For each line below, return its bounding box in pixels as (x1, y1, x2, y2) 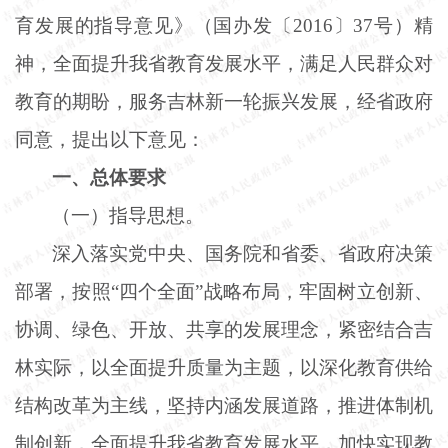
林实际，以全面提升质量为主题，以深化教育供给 (15, 356, 433, 378)
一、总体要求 (52, 166, 167, 188)
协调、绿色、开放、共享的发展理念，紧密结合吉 (15, 318, 433, 340)
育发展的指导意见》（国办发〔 (15, 14, 293, 36)
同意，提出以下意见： (15, 128, 205, 150)
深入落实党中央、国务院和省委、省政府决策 (52, 242, 433, 264)
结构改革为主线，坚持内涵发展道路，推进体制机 (15, 394, 433, 416)
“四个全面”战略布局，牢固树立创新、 (110, 280, 434, 302)
